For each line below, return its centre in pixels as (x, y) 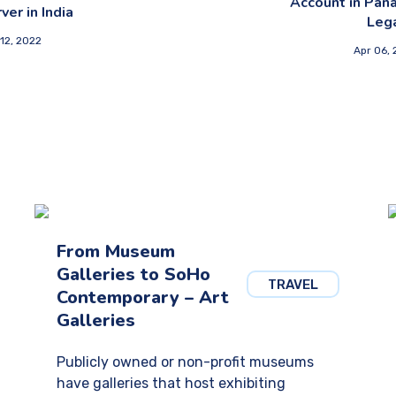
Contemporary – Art (142, 297)
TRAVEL (293, 285)
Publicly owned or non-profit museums (185, 362)
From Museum (115, 251)
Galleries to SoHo (133, 274)
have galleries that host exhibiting (171, 383)
